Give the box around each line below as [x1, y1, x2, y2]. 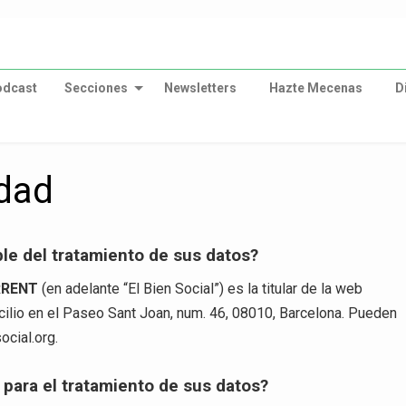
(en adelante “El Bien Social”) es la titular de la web [38, 280, 363, 298]
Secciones [63, 81, 128, 95]
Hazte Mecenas [268, 81, 362, 95]
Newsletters [163, 81, 237, 95]
